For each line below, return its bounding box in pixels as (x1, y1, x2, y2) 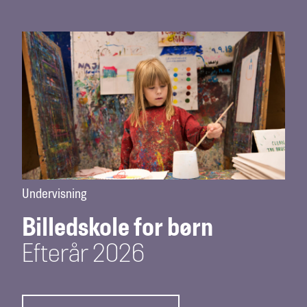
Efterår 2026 (22, 243, 145, 267)
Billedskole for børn (22, 217, 213, 241)
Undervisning (22, 188, 86, 201)
